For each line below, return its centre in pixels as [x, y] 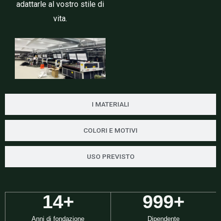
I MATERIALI [110, 104]
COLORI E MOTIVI [110, 130]
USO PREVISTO [110, 157]
